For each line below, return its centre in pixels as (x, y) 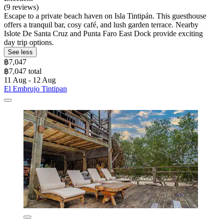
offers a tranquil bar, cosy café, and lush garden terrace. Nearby (101, 25)
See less (20, 52)
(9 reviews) (21, 7)
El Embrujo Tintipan (35, 89)
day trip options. (29, 43)
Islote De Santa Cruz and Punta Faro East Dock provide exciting (103, 34)
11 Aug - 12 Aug (30, 80)
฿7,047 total (23, 71)
